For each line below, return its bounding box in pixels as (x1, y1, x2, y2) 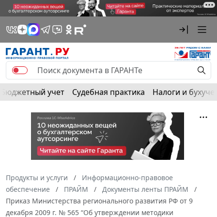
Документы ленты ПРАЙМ (102, 185, 188, 194)
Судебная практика (72, 86, 145, 97)
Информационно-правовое (82, 173, 173, 183)
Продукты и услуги (6, 173, 68, 183)
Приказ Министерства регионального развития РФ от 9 (6, 196, 193, 206)
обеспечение (6, 185, 50, 194)
